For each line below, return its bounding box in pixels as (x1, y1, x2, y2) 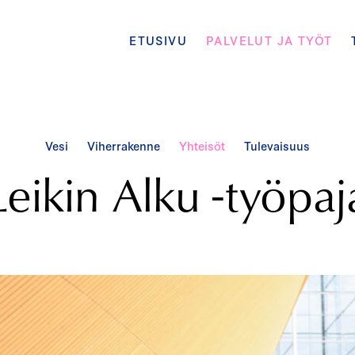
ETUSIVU (129, 32, 187, 48)
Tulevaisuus (244, 137, 310, 154)
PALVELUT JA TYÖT (205, 32, 333, 48)
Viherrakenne (87, 137, 160, 154)
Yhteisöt (179, 137, 225, 154)
